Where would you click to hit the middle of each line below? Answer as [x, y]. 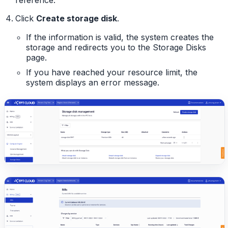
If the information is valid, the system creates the [120, 37]
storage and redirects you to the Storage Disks [116, 48]
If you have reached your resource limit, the [112, 73]
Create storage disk [76, 19]
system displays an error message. [93, 83]
